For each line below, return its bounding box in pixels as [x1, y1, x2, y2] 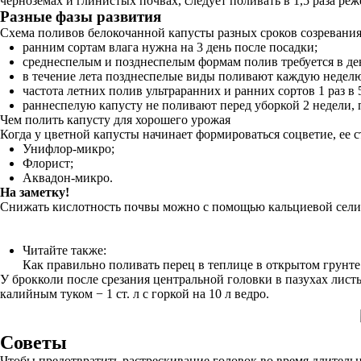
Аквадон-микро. [23, 171, 113, 185]
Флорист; [23, 156, 73, 170]
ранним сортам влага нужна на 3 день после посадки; [23, 40, 317, 54]
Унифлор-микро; [23, 142, 114, 156]
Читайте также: [23, 243, 106, 257]
